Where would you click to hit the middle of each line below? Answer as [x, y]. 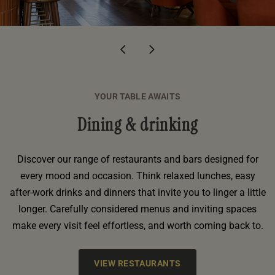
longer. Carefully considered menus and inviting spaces [137, 209]
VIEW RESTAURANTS [137, 263]
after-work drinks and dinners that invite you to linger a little [137, 192]
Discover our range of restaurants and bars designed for [137, 159]
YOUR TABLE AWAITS [137, 96]
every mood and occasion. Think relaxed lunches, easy [137, 176]
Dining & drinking [137, 125]
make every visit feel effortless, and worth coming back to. [137, 225]
